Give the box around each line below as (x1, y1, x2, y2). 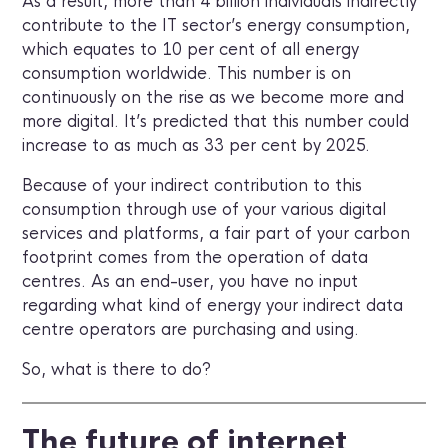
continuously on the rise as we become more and (22, 86, 405, 108)
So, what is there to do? (22, 358, 212, 380)
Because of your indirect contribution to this (22, 174, 363, 196)
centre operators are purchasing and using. (22, 318, 365, 340)
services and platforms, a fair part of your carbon (22, 222, 411, 244)
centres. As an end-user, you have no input (22, 270, 359, 292)
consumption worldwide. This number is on (22, 62, 352, 84)
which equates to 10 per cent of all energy (22, 38, 360, 60)
